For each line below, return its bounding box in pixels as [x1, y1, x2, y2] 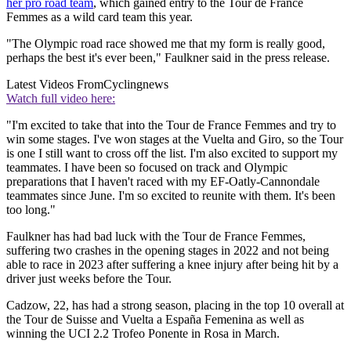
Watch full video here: [6, 92, 115, 106]
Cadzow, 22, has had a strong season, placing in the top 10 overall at [6, 299, 344, 313]
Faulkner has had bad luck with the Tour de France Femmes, [6, 230, 306, 244]
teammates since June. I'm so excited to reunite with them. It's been [6, 189, 335, 203]
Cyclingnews [103, 78, 168, 92]
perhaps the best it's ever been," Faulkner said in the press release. [6, 51, 330, 65]
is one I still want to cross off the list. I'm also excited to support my [6, 147, 338, 161]
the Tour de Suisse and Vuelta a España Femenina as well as [6, 313, 304, 327]
